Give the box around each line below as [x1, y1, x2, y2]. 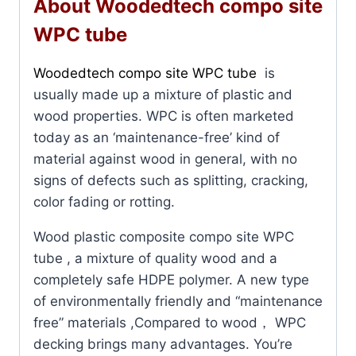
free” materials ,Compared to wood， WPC [33, 314, 306, 331]
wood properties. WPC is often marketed [33, 107, 294, 124]
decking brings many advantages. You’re [33, 335, 292, 352]
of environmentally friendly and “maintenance [33, 292, 323, 309]
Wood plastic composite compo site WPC [33, 228, 294, 245]
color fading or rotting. [33, 193, 175, 210]
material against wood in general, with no [33, 150, 297, 167]
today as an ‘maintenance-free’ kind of [33, 129, 280, 145]
